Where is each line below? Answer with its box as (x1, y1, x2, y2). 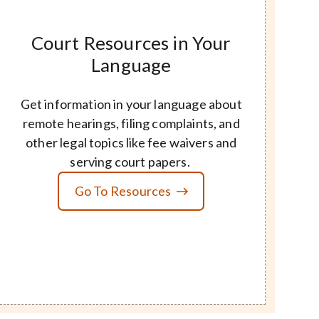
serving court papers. (70, 153, 192, 169)
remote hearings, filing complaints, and (22, 115, 240, 131)
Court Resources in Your (31, 31, 231, 54)
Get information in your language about (20, 95, 242, 112)
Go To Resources (74, 182, 172, 199)
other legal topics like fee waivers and (26, 134, 237, 150)
